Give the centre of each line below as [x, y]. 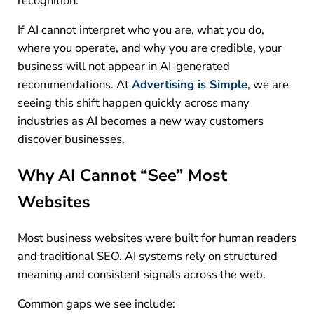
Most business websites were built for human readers [157, 238]
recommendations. [67, 84]
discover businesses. [72, 139]
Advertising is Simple [189, 84]
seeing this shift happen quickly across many [133, 102]
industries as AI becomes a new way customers [140, 121]
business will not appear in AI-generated [123, 66]
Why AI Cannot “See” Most [122, 176]
